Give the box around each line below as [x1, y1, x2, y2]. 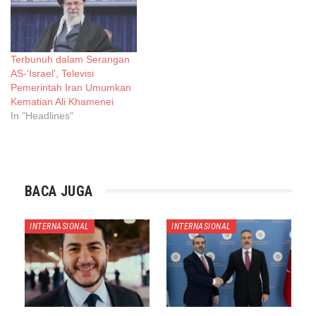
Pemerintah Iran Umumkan [11, 81, 131, 93]
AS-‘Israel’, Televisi [11, 67, 94, 79]
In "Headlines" [11, 109, 73, 121]
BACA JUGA [25, 182, 93, 200]
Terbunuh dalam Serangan [11, 53, 130, 65]
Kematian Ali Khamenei [11, 95, 114, 107]
